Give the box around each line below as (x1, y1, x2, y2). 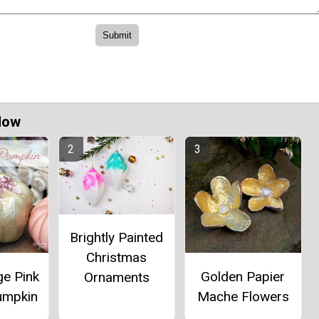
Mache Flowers (197, 288, 289, 305)
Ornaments (83, 268, 150, 286)
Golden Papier (201, 268, 286, 285)
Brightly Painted (70, 229, 164, 246)
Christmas (86, 249, 147, 266)
